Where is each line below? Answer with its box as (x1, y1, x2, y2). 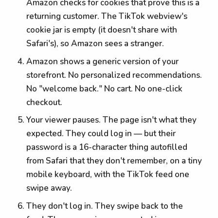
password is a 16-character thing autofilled (26, 142, 188, 153)
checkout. (26, 96, 63, 108)
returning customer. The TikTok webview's (26, 11, 188, 22)
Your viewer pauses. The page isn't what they (26, 114, 197, 126)
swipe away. (26, 182, 73, 194)
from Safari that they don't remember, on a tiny (26, 155, 202, 167)
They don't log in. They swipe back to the (26, 200, 183, 212)
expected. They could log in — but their (26, 128, 176, 140)
